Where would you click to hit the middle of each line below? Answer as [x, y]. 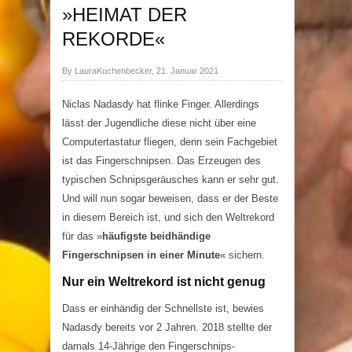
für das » [82, 236]
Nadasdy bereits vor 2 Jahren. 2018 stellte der [167, 327]
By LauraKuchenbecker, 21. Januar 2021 [140, 71]
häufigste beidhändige [156, 236]
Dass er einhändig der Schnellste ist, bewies [163, 308]
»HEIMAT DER [125, 15]
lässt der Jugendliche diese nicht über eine [159, 123]
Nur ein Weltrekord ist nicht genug [164, 282]
